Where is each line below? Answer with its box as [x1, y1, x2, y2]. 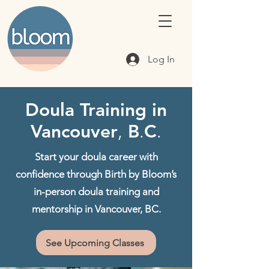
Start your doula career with [34, 151, 158, 163]
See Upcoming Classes [46, 237, 144, 249]
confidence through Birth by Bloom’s [16, 168, 177, 180]
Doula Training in [25, 99, 167, 121]
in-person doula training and [33, 186, 159, 198]
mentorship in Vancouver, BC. [31, 203, 161, 215]
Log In [148, 53, 175, 65]
